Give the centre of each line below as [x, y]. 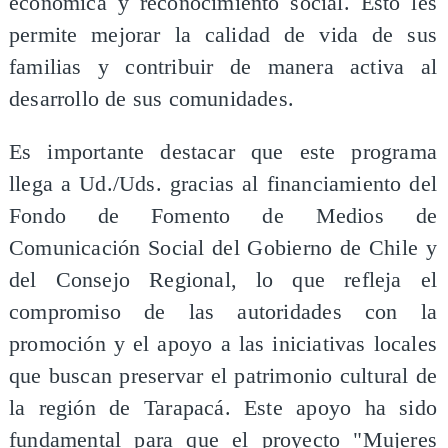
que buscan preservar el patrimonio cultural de [223, 376]
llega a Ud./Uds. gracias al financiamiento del [223, 184]
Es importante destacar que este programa [223, 152]
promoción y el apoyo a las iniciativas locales [223, 344]
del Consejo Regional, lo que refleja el [223, 280]
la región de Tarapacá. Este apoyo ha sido [223, 408]
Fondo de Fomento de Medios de [223, 216]
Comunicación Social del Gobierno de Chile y [223, 248]
